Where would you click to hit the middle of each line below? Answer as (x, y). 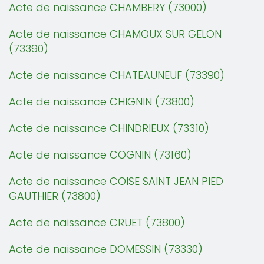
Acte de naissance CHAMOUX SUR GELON (115, 34)
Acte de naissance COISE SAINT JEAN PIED (116, 181)
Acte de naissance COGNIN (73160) (100, 155)
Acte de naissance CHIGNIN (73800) (102, 102)
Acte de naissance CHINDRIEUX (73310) (109, 128)
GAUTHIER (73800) (55, 196)
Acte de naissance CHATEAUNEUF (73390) (117, 75)
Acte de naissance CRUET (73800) (97, 222)
